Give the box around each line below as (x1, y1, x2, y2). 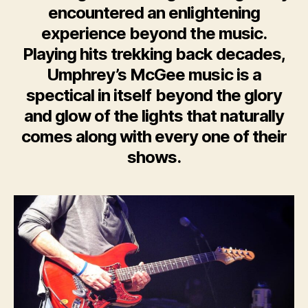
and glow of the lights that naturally (24, 106, 284, 126)
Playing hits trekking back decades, (22, 44, 286, 65)
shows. (126, 147, 181, 168)
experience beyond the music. (41, 23, 267, 44)
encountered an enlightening (48, 3, 260, 23)
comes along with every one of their (21, 126, 287, 147)
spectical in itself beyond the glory (26, 85, 282, 106)
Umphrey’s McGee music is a (47, 65, 261, 85)
